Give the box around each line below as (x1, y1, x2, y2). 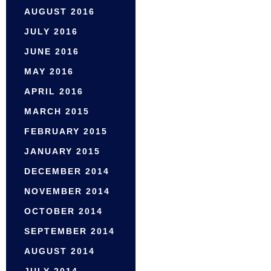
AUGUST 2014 (24, 246, 95, 256)
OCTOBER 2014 (24, 206, 103, 217)
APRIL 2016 (24, 87, 83, 97)
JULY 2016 (24, 27, 78, 37)
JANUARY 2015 (24, 146, 100, 157)
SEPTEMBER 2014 (24, 226, 115, 237)
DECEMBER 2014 (24, 166, 109, 177)
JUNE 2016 (24, 47, 79, 57)
